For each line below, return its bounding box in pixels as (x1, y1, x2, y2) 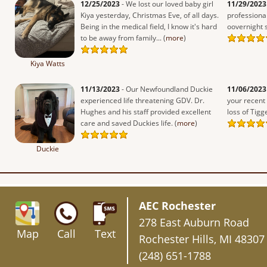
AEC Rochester (139, 198, 216, 213)
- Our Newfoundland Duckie (120, 83, 213, 94)
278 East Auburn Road (139, 215, 249, 229)
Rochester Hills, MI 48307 (139, 231, 265, 246)
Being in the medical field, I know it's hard (80, 21, 218, 32)
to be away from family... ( (80, 32, 166, 43)
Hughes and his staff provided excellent (80, 106, 212, 117)
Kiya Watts (30, 58, 66, 69)
